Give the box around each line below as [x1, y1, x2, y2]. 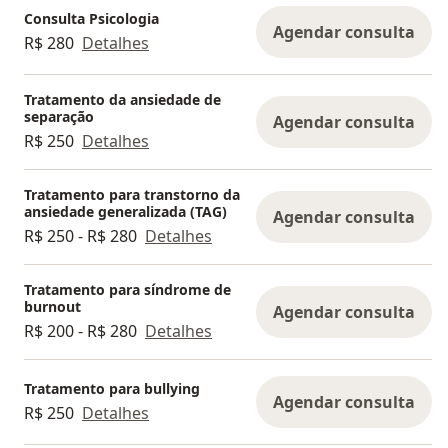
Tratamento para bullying [24, 378, 200, 398]
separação [24, 107, 94, 126]
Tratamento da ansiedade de [24, 90, 221, 109]
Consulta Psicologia [24, 8, 159, 28]
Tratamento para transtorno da [24, 185, 240, 204]
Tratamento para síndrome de [24, 280, 231, 299]
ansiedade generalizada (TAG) [24, 202, 227, 221]
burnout [24, 297, 81, 316]
